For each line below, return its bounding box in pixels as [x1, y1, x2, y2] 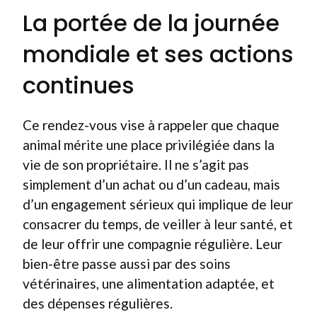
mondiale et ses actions [23, 38, 294, 70]
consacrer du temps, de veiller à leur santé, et [23, 216, 293, 232]
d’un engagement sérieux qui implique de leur [23, 196, 293, 212]
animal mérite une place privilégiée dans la [23, 137, 275, 153]
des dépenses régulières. [23, 295, 173, 311]
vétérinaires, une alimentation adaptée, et [23, 275, 275, 292]
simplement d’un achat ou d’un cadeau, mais [23, 176, 280, 192]
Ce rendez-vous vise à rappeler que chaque [23, 117, 279, 133]
